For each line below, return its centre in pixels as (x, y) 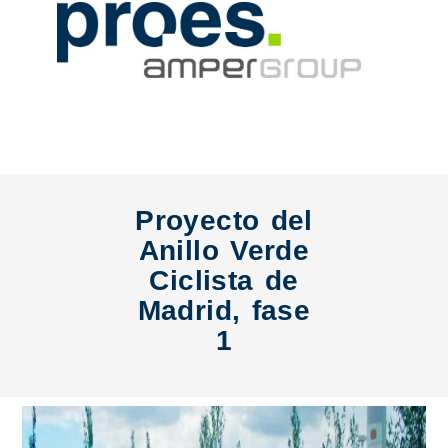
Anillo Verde (224, 250)
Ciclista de (224, 280)
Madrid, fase (224, 310)
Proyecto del (224, 220)
